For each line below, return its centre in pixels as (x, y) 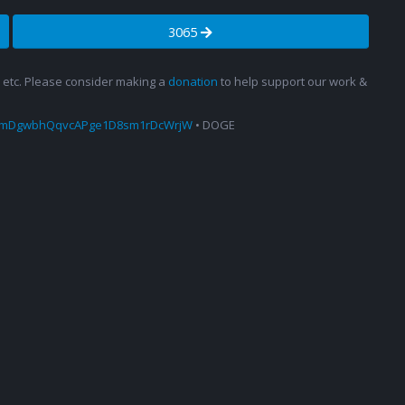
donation (193, 82)
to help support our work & (292, 82)
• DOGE (214, 125)
